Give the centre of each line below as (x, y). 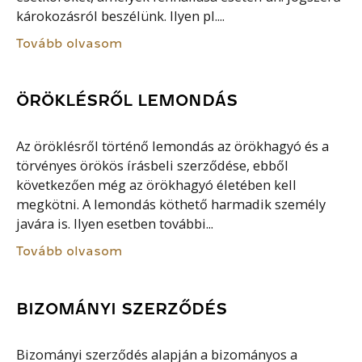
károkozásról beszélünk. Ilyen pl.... (121, 16)
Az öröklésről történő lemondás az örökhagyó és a (173, 147)
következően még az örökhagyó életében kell (157, 185)
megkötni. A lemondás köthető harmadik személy (171, 205)
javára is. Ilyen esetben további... (115, 224)
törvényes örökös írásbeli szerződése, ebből (153, 166)
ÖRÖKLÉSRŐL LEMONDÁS (127, 101)
